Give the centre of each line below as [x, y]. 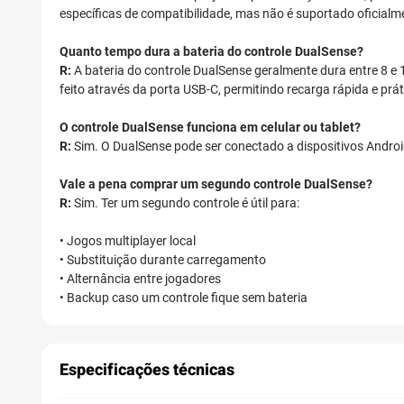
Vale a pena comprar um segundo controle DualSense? [216, 184]
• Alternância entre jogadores [140, 279]
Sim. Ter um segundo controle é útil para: [185, 203]
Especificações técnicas [147, 371]
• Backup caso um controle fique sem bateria [184, 298]
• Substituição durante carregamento [163, 260]
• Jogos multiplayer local [128, 241]
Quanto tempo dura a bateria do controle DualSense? [211, 52]
